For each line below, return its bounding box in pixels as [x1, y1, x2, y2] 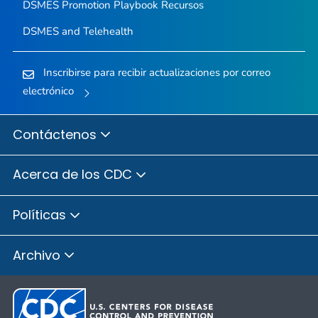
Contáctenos [13, 125, 100, 143]
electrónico [22, 84, 74, 99]
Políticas [13, 206, 70, 224]
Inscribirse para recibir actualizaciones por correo [43, 65, 270, 80]
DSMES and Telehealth [22, 24, 133, 39]
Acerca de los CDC [13, 165, 136, 184]
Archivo [13, 246, 64, 264]
